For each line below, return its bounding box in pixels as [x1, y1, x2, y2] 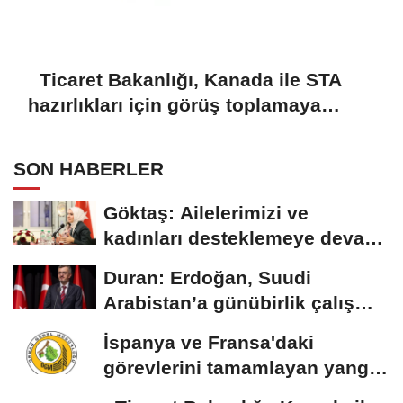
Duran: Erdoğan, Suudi [103, 266, 311, 288]
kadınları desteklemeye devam [103, 227, 381, 248]
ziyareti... [103, 317, 186, 338]
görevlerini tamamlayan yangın [103, 356, 386, 378]
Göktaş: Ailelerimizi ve [103, 201, 309, 223]
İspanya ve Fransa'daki [103, 331, 314, 353]
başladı [28, 119, 94, 140]
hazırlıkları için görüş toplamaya [28, 94, 321, 115]
